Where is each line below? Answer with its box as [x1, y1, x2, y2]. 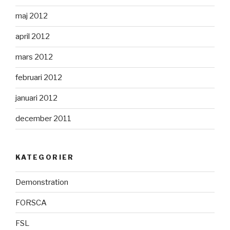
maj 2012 [15, 11, 48, 21]
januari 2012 [15, 93, 57, 103]
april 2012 [15, 32, 50, 42]
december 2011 [15, 114, 71, 124]
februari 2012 [15, 73, 62, 83]
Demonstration [15, 177, 68, 187]
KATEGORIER [15, 152, 74, 161]
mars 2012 [15, 52, 53, 62]
